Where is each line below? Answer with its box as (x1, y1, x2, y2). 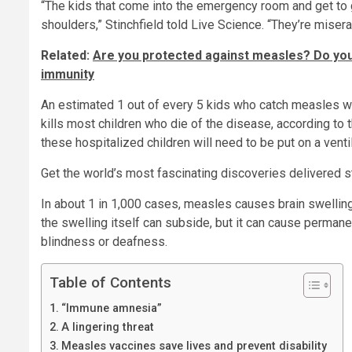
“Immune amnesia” (60, 302, 162, 316)
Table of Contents (49, 273, 171, 292)
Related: (41, 48, 93, 64)
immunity (41, 67, 94, 82)
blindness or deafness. (41, 234, 167, 250)
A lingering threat (60, 321, 154, 335)
